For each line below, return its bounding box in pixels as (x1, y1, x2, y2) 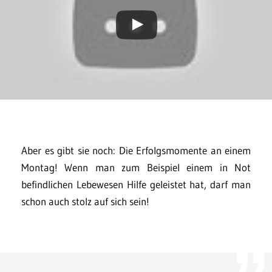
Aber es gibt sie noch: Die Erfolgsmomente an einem (21, 144, 251, 157)
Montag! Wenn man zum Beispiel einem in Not (21, 161, 251, 174)
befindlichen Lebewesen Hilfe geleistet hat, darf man (21, 178, 251, 191)
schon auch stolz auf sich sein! (21, 195, 149, 208)
